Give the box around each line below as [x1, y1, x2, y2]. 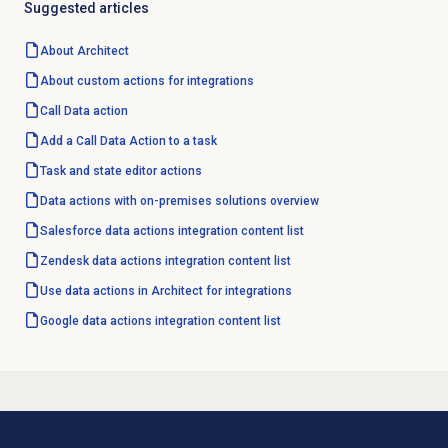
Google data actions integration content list [39, 314, 281, 329]
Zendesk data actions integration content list [39, 254, 291, 269]
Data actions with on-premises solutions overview [39, 194, 319, 209]
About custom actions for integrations [39, 74, 254, 89]
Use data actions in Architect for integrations [39, 284, 292, 299]
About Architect [39, 44, 129, 59]
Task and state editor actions [39, 164, 202, 179]
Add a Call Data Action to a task [39, 134, 217, 149]
